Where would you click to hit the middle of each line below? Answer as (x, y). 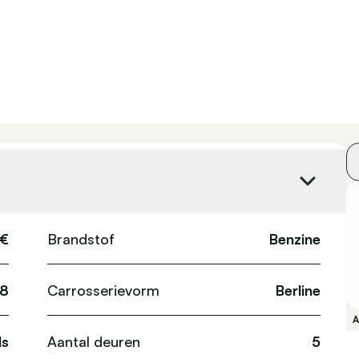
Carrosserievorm (103, 290)
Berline (298, 290)
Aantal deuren (93, 341)
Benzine (295, 238)
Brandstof (81, 238)
